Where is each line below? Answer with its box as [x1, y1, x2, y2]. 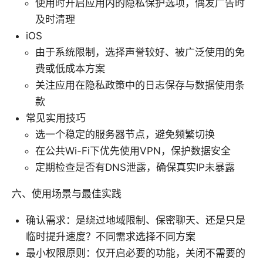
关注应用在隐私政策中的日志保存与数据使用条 [35, 79, 245, 92]
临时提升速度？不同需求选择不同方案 [26, 231, 195, 243]
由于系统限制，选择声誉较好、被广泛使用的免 [35, 46, 245, 59]
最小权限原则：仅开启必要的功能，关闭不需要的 [26, 247, 245, 259]
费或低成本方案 [35, 63, 105, 75]
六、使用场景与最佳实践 [12, 188, 122, 200]
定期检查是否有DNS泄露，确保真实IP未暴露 [35, 161, 235, 174]
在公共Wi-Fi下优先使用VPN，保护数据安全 [35, 145, 231, 157]
